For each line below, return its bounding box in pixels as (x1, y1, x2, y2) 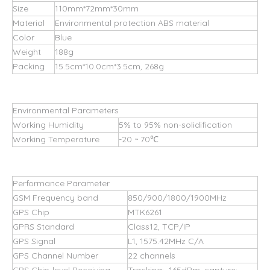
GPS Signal (13, 236, 55, 246)
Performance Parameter (13, 178, 110, 189)
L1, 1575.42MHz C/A (128, 236, 204, 246)
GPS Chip (13, 207, 49, 218)
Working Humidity (13, 119, 84, 130)
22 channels (128, 250, 175, 261)
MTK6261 (128, 207, 162, 218)
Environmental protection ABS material (55, 17, 209, 28)
